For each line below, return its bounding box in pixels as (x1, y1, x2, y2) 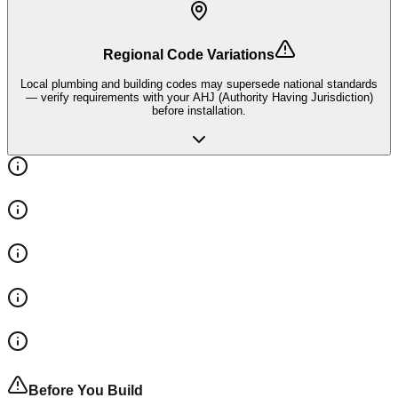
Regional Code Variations (102, 46, 275, 62)
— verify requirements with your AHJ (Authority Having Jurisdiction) (25, 90, 373, 104)
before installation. (152, 103, 246, 117)
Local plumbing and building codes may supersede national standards (20, 76, 378, 91)
